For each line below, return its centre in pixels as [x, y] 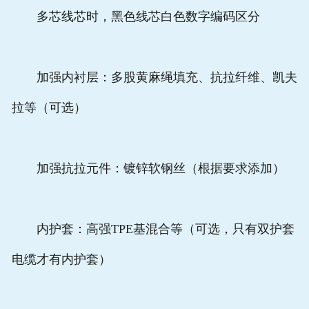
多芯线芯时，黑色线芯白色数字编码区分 [136, 17]
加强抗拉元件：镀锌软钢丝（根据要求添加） [148, 169]
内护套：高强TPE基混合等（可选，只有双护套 [153, 229]
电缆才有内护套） [61, 260]
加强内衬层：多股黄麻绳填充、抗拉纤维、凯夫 [154, 78]
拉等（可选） [49, 108]
